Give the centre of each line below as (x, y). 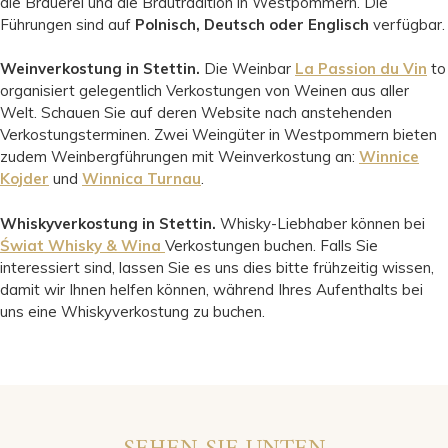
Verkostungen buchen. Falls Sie (271, 245)
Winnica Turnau (141, 179)
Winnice (389, 157)
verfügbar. (407, 24)
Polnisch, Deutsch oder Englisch (252, 24)
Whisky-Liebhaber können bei (320, 223)
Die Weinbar (247, 69)
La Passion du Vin (361, 69)
